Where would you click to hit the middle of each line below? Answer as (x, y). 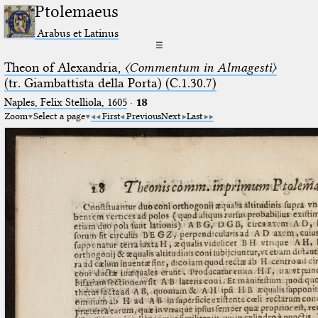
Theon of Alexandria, (64, 67)
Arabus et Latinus (78, 33)
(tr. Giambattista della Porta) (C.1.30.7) (110, 83)
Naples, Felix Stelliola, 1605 (65, 102)
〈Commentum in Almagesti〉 (200, 67)
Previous (143, 115)
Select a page (59, 115)
